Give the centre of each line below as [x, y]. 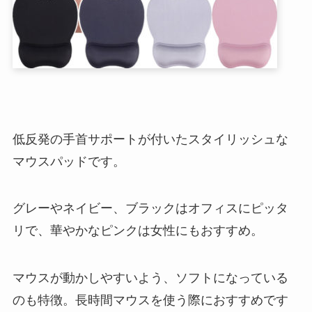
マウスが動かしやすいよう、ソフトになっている [150, 278]
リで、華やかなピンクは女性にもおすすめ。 [138, 231]
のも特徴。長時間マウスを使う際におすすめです [150, 301]
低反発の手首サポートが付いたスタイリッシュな [150, 139]
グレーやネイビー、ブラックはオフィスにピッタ [150, 209]
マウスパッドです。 [69, 161]
